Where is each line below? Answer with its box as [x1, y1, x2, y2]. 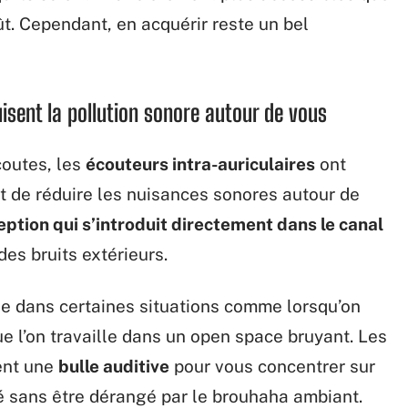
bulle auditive [58, 356, 169, 376]
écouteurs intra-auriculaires [86, 154, 315, 174]
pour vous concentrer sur [169, 356, 375, 376]
